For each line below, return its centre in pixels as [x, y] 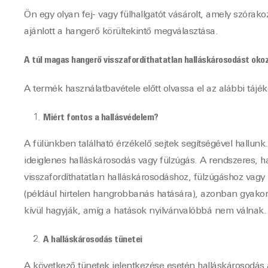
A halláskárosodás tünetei [93, 240]
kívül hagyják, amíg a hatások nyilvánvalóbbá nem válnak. [145, 211]
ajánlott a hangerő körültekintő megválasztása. [121, 32]
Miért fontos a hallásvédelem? [101, 118]
